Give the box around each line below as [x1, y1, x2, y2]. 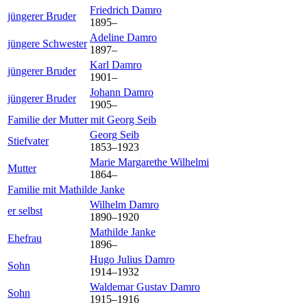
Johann [90, 86, 123, 99]
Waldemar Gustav [90, 281, 170, 293]
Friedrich [90, 4, 132, 16]
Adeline [90, 32, 127, 44]
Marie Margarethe [90, 156, 170, 169]
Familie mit [8, 184, 59, 196]
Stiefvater [8, 135, 49, 147]
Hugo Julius [90, 254, 145, 266]
